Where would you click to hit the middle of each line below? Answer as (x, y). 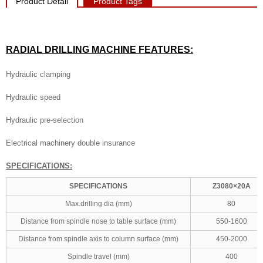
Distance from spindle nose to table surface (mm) (98, 221)
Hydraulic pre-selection (45, 120)
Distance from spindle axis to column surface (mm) (98, 239)
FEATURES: (165, 50)
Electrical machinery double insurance (70, 143)
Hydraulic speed (33, 97)
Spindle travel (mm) (98, 257)
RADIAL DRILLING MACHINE (71, 50)
